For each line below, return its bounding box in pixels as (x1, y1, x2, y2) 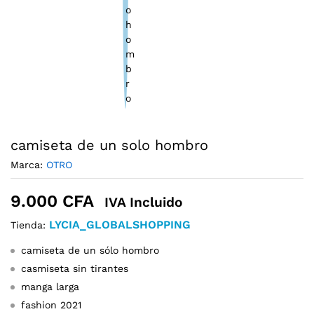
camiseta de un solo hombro (11, 136, 208, 153)
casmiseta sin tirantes (21, 262, 128, 274)
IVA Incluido (104, 193, 183, 210)
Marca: (11, 158, 46, 170)
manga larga (21, 280, 79, 292)
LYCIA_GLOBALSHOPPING (49, 217, 191, 231)
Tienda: (11, 219, 49, 231)
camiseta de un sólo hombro (21, 244, 159, 256)
